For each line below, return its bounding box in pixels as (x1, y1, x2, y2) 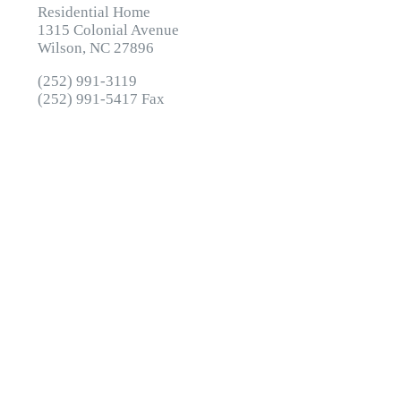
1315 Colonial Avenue (38, 21, 180, 39)
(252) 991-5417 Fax (38, 90, 166, 108)
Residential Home (38, 4, 151, 21)
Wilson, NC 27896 (38, 39, 155, 57)
